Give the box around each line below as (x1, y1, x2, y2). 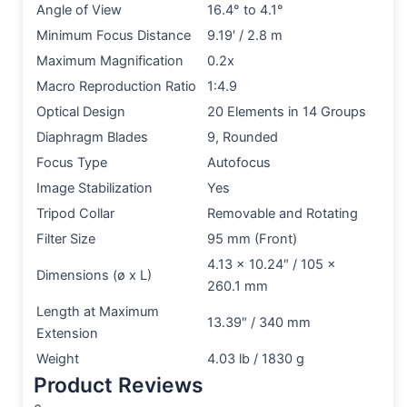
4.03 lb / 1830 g (207, 350, 304, 367)
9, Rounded (207, 128, 278, 145)
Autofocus (207, 154, 271, 171)
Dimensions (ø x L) (36, 266, 152, 283)
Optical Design (36, 103, 125, 120)
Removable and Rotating (207, 204, 358, 222)
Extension (36, 324, 98, 342)
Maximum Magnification (36, 52, 184, 69)
